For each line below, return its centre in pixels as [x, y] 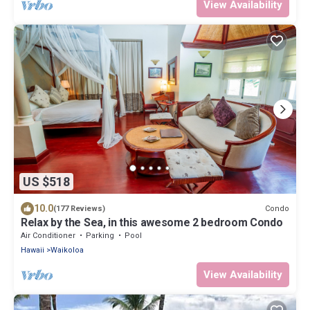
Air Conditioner [48, 236]
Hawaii [33, 250]
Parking [100, 236]
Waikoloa [67, 250]
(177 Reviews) [79, 209]
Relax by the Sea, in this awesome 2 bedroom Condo [152, 223]
